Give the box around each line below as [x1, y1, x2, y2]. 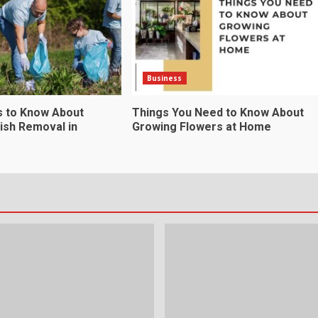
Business [146, 72, 182, 83]
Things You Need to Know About [131, 105, 304, 119]
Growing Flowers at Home [131, 119, 271, 133]
